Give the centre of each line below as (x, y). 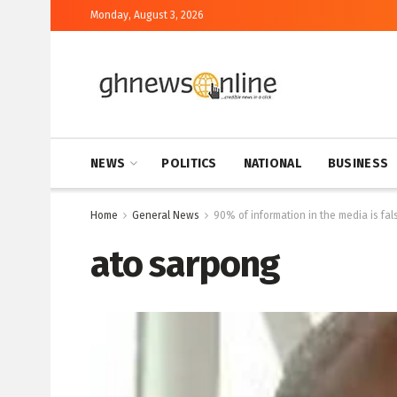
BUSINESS (358, 163)
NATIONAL (272, 163)
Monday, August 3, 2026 (147, 15)
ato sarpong (185, 264)
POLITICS (189, 163)
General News (166, 215)
